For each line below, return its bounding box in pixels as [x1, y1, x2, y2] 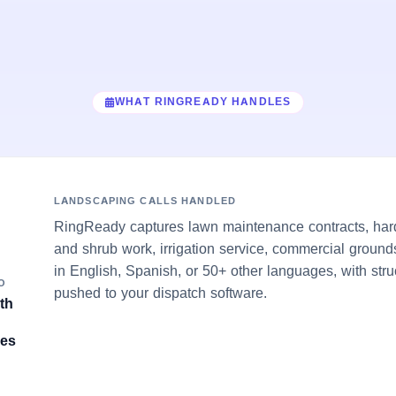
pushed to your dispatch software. [54, 283, 267, 301]
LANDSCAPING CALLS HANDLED [54, 194, 236, 207]
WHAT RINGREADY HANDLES [114, 95, 292, 109]
